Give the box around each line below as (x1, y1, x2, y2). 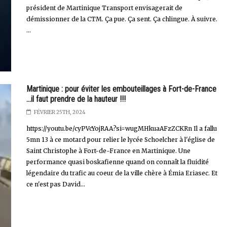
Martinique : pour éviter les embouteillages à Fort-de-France (26, 84, 216, 94)
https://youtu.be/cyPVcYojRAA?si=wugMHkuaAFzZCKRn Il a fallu (26, 124, 217, 132)
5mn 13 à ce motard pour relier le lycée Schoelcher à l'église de (26, 135, 215, 143)
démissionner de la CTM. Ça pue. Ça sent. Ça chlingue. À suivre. (26, 15, 217, 23)
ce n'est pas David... (26, 180, 85, 188)
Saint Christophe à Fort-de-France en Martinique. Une (26, 146, 191, 155)
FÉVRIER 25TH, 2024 (33, 108, 86, 116)
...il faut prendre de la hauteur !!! (26, 94, 126, 104)
